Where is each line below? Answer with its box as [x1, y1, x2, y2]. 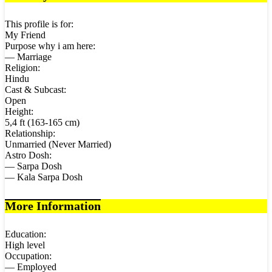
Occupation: [5, 251, 52, 262]
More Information [5, 199, 101, 212]
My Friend [5, 29, 46, 40]
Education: [5, 229, 46, 240]
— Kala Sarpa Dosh [5, 171, 83, 182]
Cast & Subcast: [5, 84, 66, 95]
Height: [5, 106, 33, 117]
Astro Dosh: [5, 149, 52, 160]
